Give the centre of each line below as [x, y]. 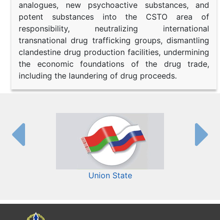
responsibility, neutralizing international [114, 28]
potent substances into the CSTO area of [114, 16]
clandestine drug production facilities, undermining [114, 52]
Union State [110, 175]
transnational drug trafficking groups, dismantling [114, 40]
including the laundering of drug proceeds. [98, 75]
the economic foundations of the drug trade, [114, 64]
